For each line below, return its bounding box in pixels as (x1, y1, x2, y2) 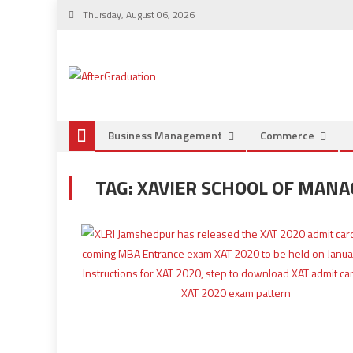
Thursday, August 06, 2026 (80, 7, 195, 22)
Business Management (108, 127, 222, 143)
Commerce (260, 127, 314, 143)
